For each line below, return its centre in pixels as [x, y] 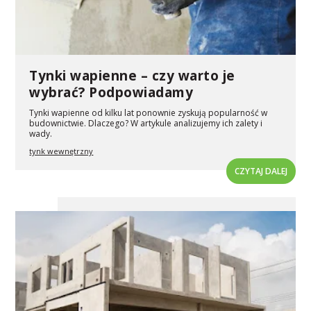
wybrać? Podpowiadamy [111, 93]
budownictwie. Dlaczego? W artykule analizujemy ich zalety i [146, 124]
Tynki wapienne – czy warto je [132, 76]
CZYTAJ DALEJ [261, 171]
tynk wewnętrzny [61, 151]
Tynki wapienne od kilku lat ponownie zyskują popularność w [149, 113]
